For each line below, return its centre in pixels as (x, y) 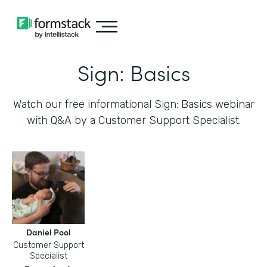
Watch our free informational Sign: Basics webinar (133, 104)
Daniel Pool (48, 232)
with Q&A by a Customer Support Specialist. (133, 120)
